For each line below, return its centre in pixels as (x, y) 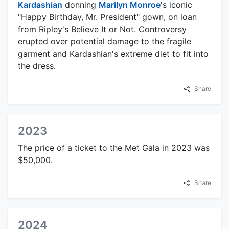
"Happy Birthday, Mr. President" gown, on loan (107, 17)
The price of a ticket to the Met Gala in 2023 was (114, 148)
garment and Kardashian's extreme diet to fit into (113, 54)
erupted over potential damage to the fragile (105, 42)
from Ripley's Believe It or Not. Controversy (102, 29)
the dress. (37, 66)
